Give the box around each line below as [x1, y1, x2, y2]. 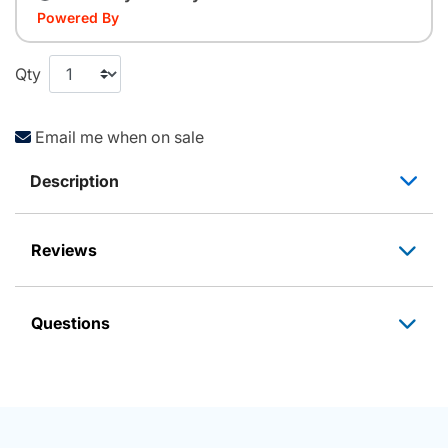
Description [30, 170, 119, 191]
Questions [31, 312, 110, 333]
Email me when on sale [35, 126, 204, 147]
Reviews [31, 239, 97, 260]
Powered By [37, 8, 119, 26]
